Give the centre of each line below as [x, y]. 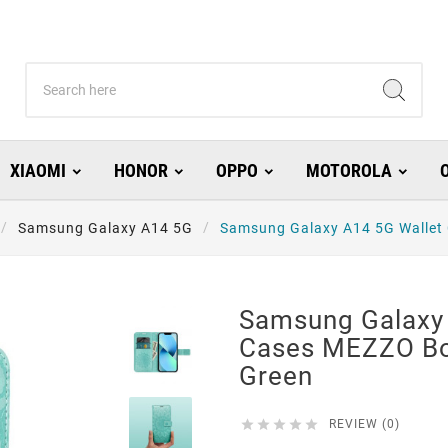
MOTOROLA [348, 171]
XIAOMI [37, 171]
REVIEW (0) [364, 424]
